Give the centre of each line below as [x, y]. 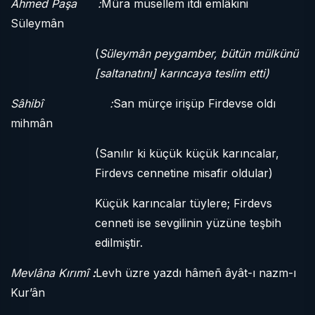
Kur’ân [28, 292]
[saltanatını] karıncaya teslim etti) [182, 73]
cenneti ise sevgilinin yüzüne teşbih [188, 223]
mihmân [32, 123]
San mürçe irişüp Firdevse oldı [194, 103]
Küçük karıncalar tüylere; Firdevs [184, 203]
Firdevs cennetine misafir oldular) [184, 173]
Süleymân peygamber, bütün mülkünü [199, 53]
